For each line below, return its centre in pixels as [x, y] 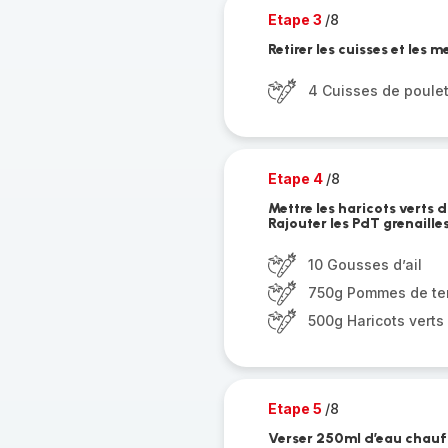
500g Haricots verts [375, 320]
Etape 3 [296, 19]
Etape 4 [296, 178]
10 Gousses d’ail [364, 264]
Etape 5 [296, 408]
